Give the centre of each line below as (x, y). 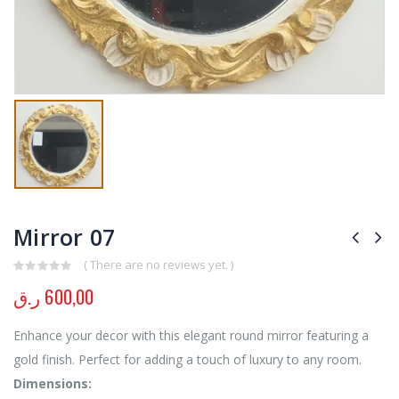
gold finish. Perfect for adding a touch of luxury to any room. (187, 360)
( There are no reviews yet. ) (158, 265)
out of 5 (46, 283)
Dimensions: (53, 384)
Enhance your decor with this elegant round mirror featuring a (191, 336)
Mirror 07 (65, 236)
